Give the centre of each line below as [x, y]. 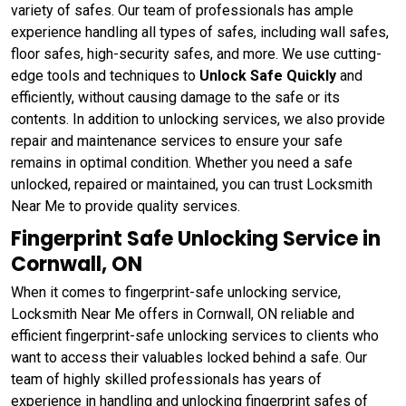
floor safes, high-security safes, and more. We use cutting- [196, 54]
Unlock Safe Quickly [270, 76]
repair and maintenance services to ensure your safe [177, 141]
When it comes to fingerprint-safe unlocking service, [176, 293]
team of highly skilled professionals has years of [166, 380]
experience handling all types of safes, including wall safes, [200, 33]
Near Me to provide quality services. [126, 207]
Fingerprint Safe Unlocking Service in [196, 239]
